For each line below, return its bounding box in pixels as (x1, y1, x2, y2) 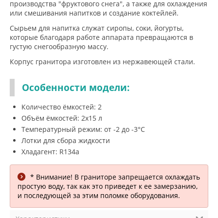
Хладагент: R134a (21, 147, 79, 156)
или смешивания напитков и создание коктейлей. (10, 8, 179, 18)
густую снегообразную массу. (10, 42, 109, 51)
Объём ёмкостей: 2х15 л (21, 113, 102, 123)
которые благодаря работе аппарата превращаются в (10, 33, 193, 42)
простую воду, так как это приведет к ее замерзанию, (18, 182, 198, 191)
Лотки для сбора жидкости (21, 136, 110, 145)
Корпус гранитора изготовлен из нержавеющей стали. (10, 57, 195, 66)
